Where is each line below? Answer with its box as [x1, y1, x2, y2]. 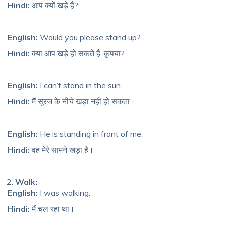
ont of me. [106, 128, 143, 139]
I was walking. [38, 187, 90, 198]
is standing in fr [50, 128, 106, 139]
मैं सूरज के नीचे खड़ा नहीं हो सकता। [30, 96, 135, 106]
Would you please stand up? [38, 32, 141, 42]
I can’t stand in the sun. [38, 80, 122, 90]
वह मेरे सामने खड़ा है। [30, 144, 94, 155]
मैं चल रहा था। [30, 203, 75, 214]
